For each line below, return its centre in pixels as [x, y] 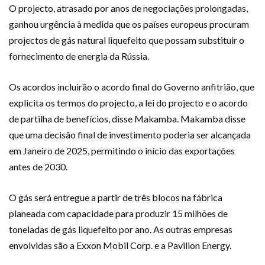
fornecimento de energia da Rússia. [79, 56]
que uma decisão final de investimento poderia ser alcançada [130, 135]
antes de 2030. [38, 167]
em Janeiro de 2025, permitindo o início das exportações [122, 151]
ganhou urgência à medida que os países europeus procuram [129, 24]
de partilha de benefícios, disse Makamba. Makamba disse [127, 119]
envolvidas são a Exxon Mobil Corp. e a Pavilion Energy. [120, 245]
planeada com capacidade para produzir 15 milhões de [118, 213]
